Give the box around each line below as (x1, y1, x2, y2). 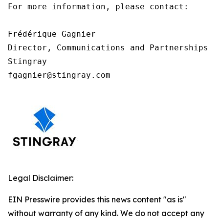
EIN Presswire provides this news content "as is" (8, 195, 186, 204)
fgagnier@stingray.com (8, 70, 110, 80)
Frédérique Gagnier (8, 29, 96, 39)
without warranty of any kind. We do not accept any (8, 208, 204, 218)
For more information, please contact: (8, 2, 189, 11)
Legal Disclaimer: (8, 173, 73, 183)
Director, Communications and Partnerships (8, 43, 208, 52)
